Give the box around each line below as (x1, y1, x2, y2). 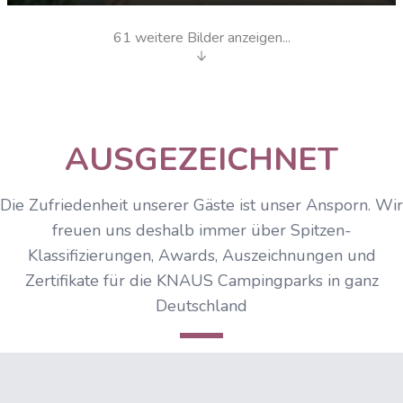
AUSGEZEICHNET (65, 137, 338, 182)
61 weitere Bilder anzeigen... (112, 27, 291, 48)
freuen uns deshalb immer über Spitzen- (51, 219, 352, 241)
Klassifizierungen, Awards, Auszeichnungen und (27, 244, 376, 266)
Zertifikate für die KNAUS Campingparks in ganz (24, 269, 379, 291)
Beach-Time (29, 28, 116, 50)
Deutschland (156, 294, 247, 317)
